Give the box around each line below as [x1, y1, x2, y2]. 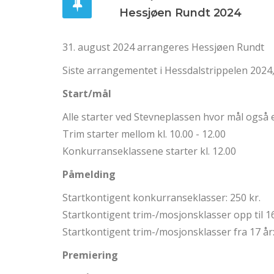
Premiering [62, 248, 118, 262]
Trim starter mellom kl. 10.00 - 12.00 [62, 127, 226, 141]
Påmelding [62, 168, 116, 182]
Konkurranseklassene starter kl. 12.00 [62, 144, 236, 158]
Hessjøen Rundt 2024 [119, 6, 242, 20]
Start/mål [62, 87, 111, 101]
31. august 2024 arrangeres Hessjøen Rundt [62, 40, 264, 54]
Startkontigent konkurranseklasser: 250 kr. [62, 191, 261, 205]
